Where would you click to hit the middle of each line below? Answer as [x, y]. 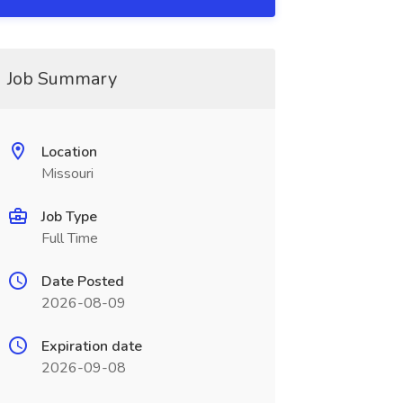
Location [69, 152]
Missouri [67, 174]
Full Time [69, 238]
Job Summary [62, 79]
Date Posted [82, 282]
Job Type [69, 217]
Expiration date [91, 346]
